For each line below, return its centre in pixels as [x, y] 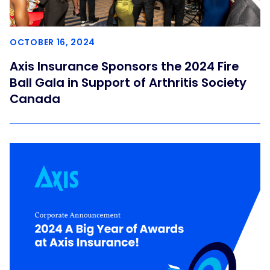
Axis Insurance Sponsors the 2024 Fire [124, 67]
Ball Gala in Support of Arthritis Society [128, 83]
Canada [35, 99]
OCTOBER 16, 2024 [53, 42]
